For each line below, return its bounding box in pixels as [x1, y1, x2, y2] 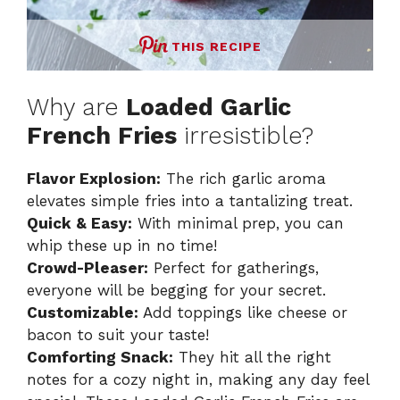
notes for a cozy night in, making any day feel [27, 371, 369, 389]
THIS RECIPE [171, 38, 262, 54]
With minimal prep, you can [132, 214, 344, 233]
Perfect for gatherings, [148, 259, 319, 278]
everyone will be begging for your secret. [27, 281, 326, 300]
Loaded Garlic [126, 93, 291, 122]
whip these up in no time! [27, 237, 217, 255]
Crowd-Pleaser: [27, 259, 148, 278]
